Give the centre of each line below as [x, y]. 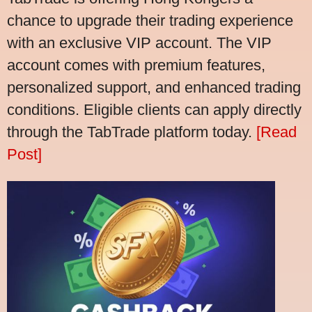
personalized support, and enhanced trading [154, 88]
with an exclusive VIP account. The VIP [139, 43]
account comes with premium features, [136, 65]
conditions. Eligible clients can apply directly [154, 110]
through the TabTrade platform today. [132, 132]
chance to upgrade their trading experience [150, 21]
